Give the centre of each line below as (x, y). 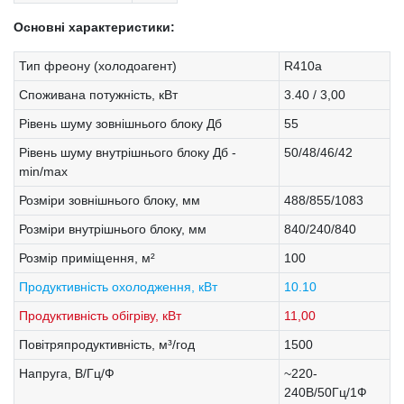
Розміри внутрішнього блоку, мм (113, 229)
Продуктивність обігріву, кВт (100, 315)
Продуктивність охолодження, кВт (118, 286)
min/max (43, 171)
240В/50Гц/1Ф (326, 392)
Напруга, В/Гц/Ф (67, 373)
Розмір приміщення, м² (87, 257)
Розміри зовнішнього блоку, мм (110, 200)
